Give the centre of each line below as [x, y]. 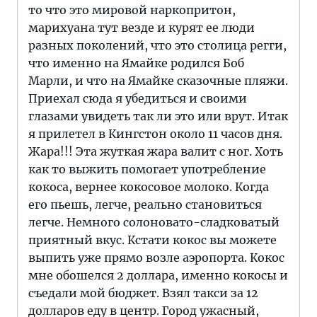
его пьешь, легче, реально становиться [145, 204]
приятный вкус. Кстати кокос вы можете [152, 240]
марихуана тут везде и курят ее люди [142, 28]
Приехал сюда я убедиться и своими [138, 98]
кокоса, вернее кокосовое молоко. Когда [149, 187]
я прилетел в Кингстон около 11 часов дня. [155, 134]
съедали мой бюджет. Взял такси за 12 [143, 293]
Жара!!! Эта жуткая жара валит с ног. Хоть [156, 151]
